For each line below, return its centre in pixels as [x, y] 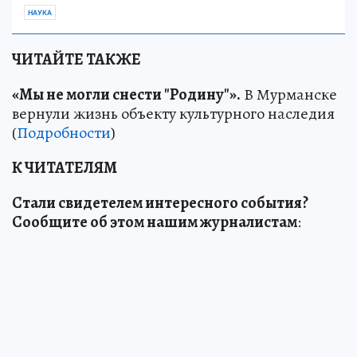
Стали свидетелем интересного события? [160, 202]
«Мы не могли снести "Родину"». [126, 94]
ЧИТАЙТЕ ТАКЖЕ [76, 59]
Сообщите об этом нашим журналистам [155, 222]
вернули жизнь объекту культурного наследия [173, 113]
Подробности [64, 132]
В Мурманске [289, 94]
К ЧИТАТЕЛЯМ [65, 167]
